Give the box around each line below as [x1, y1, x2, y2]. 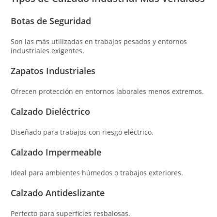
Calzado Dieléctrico [11, 105, 91, 117]
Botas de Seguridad [11, 15, 92, 27]
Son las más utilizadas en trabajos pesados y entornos [11, 36, 187, 46]
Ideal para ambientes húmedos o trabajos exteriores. [11, 168, 184, 177]
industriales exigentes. [11, 46, 85, 55]
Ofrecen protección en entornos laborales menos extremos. [11, 86, 204, 96]
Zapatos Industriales [11, 64, 96, 77]
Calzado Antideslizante [11, 186, 105, 199]
